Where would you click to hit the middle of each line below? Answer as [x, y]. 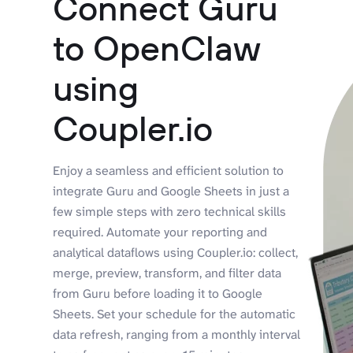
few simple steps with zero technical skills [170, 211]
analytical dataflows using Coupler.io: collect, [176, 252]
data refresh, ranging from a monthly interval [177, 334]
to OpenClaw [157, 47]
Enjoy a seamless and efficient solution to [169, 170]
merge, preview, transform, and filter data [167, 273]
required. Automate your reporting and [160, 232]
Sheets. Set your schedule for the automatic [175, 314]
